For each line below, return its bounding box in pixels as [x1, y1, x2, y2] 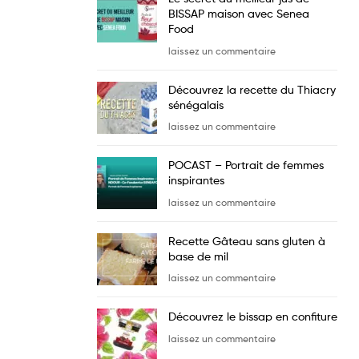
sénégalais [168, 97, 224, 111]
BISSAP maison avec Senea [168, 6, 309, 20]
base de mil [168, 248, 228, 263]
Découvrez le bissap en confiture [168, 309, 337, 324]
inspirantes [168, 173, 224, 188]
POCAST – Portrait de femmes [168, 158, 324, 172]
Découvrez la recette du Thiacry [168, 82, 336, 96]
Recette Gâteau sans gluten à [168, 233, 325, 248]
